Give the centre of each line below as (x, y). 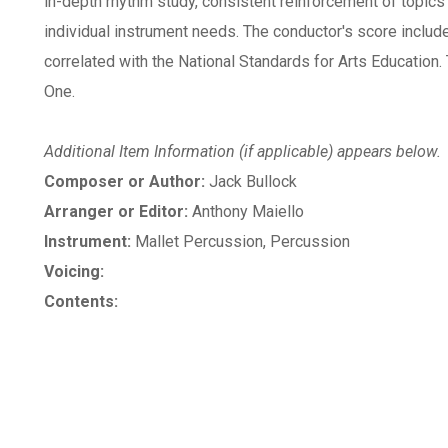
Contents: (81, 301)
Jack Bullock (251, 181)
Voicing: (74, 271)
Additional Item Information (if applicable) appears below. (242, 151)
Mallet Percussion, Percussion (240, 241)
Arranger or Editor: (116, 211)
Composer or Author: (124, 181)
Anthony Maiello (246, 211)
